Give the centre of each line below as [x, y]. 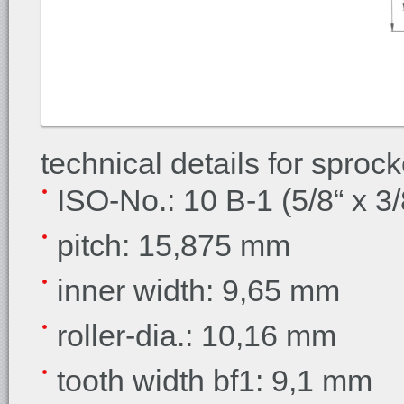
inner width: [135, 290]
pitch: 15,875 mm [174, 245]
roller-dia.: [125, 335]
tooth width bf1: [164, 381]
